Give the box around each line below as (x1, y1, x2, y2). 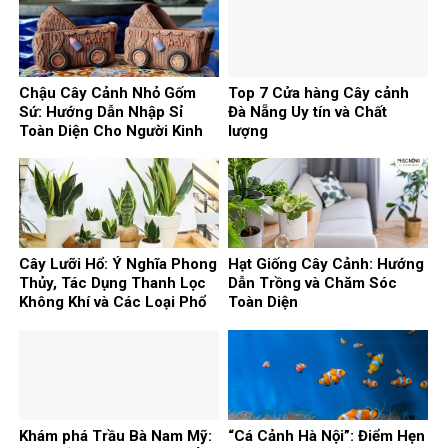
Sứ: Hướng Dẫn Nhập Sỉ (19, 103, 183, 122)
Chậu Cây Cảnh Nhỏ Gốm (19, 84, 196, 103)
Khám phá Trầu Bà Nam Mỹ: (19, 426, 212, 445)
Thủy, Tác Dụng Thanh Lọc (19, 274, 206, 293)
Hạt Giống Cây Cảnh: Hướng (228, 255, 424, 274)
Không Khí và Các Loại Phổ (19, 293, 206, 312)
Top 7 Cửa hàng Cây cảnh (228, 84, 409, 103)
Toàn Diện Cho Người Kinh (19, 122, 203, 141)
